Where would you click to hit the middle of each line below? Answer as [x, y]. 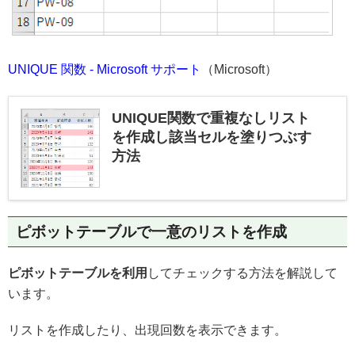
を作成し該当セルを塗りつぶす [212, 137]
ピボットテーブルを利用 [78, 273]
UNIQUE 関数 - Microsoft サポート [105, 70]
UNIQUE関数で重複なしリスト [211, 118]
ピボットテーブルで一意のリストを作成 [151, 232]
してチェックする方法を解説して [242, 273]
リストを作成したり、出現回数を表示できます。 [147, 330]
